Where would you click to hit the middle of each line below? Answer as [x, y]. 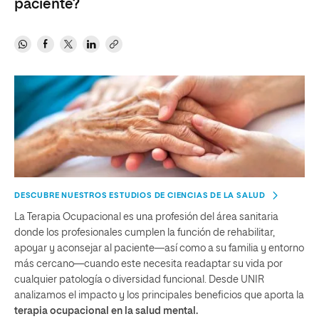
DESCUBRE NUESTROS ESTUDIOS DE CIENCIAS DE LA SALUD [140, 195]
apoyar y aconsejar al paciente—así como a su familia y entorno [159, 248]
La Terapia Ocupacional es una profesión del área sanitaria [146, 217]
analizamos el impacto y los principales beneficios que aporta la [159, 295]
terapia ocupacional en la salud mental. [106, 311]
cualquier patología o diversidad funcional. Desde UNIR [139, 279]
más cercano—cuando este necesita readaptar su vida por [148, 264]
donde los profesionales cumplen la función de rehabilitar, [145, 232]
